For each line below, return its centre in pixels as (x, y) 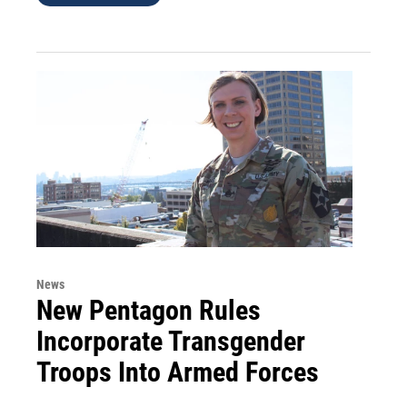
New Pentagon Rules (149, 310)
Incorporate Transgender (171, 341)
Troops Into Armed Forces (178, 372)
